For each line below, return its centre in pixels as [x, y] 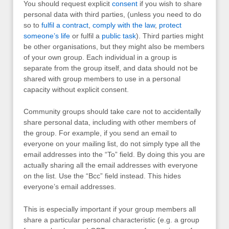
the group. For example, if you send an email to [100, 133]
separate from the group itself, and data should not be [111, 68]
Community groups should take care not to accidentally [112, 112]
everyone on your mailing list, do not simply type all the [112, 144]
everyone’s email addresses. [70, 187]
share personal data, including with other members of [110, 122]
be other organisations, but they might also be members [114, 46]
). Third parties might [170, 36]
